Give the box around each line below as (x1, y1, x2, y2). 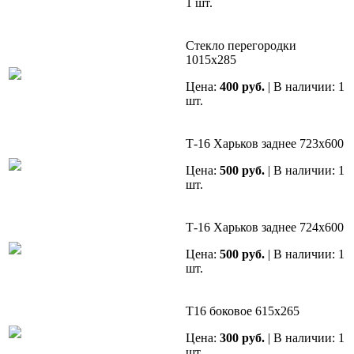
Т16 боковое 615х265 (186, 304, 299, 318)
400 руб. (220, 80, 265, 94)
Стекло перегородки (186, 39, 296, 53)
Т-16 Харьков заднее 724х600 (186, 220, 344, 235)
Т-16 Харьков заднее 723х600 (186, 137, 344, 151)
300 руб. (220, 331, 265, 345)
